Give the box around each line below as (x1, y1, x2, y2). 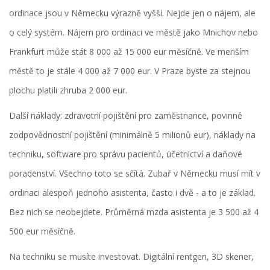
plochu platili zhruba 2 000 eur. (9, 84, 127, 96)
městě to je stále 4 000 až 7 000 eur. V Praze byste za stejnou (9, 65, 251, 77)
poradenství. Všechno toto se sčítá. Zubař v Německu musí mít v (9, 168, 260, 180)
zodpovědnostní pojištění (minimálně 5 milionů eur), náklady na (9, 129, 256, 141)
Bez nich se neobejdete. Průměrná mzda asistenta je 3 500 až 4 (9, 206, 259, 218)
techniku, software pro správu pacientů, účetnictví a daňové (9, 148, 242, 160)
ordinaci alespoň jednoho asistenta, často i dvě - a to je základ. (9, 187, 256, 199)
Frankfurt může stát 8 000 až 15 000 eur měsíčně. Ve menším (9, 46, 249, 58)
